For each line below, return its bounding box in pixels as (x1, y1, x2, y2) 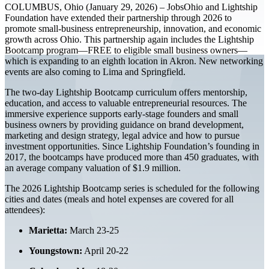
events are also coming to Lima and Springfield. (5, 66, 186, 77)
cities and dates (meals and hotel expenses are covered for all (5, 193, 234, 204)
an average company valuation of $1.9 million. (5, 162, 181, 173)
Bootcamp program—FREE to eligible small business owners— (5, 44, 247, 55)
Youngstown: (29, 245, 82, 256)
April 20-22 (82, 245, 128, 256)
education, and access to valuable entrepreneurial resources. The (5, 97, 247, 108)
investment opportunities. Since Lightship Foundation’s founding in (5, 141, 259, 151)
